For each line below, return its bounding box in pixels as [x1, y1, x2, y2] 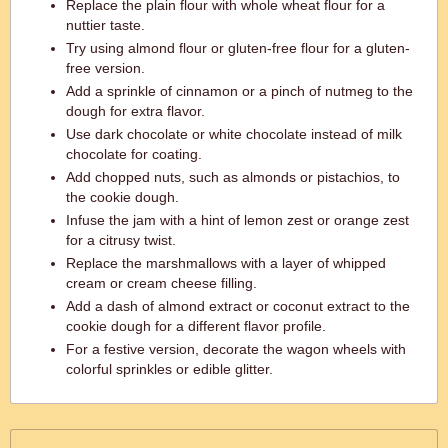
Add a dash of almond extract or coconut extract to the [66, 298, 410, 314]
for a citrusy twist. [66, 232, 176, 248]
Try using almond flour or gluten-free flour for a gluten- [66, 40, 410, 56]
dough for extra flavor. [66, 103, 205, 119]
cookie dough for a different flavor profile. [66, 318, 326, 334]
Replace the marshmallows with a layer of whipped [66, 255, 386, 271]
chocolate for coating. [66, 146, 202, 162]
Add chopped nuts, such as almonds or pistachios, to [66, 169, 400, 185]
